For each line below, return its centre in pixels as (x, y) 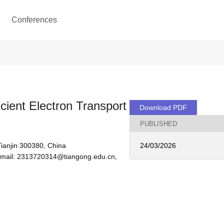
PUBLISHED (159, 124)
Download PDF (163, 107)
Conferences (34, 20)
